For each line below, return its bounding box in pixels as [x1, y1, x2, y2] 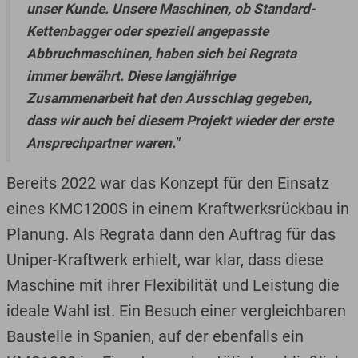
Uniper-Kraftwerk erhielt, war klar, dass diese [6, 249, 324, 269]
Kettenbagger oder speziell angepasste [26, 22, 268, 39]
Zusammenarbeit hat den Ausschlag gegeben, [26, 89, 312, 106]
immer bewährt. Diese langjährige [26, 67, 235, 84]
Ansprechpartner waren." [26, 134, 179, 151]
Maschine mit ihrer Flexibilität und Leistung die [6, 275, 340, 295]
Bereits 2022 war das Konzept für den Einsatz [6, 173, 329, 193]
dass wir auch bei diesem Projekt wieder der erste [26, 112, 333, 129]
